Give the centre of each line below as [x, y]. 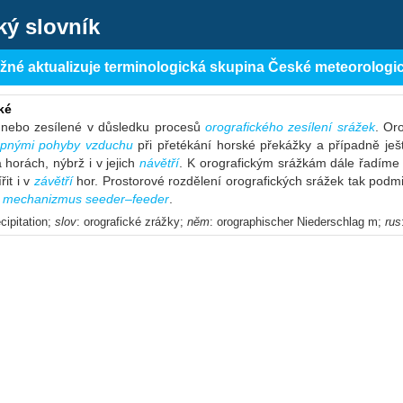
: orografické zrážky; [132, 222]
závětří [53, 181]
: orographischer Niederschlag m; [297, 222]
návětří [160, 163]
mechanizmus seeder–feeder [86, 199]
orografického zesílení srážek [290, 127]
